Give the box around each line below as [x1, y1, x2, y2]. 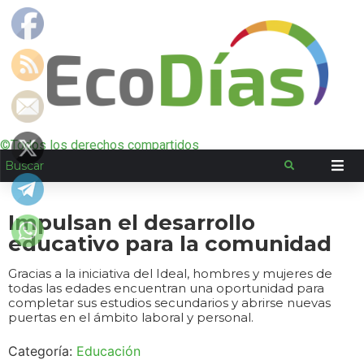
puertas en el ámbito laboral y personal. [8, 310, 253, 325]
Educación [76, 343, 141, 359]
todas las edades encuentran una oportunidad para [8, 280, 324, 296]
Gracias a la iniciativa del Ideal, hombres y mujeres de [8, 266, 332, 281]
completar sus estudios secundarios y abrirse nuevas [8, 295, 331, 310]
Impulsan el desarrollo [8, 210, 255, 236]
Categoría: [8, 343, 76, 359]
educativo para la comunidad [8, 231, 331, 257]
